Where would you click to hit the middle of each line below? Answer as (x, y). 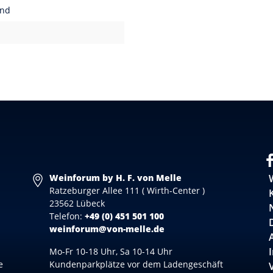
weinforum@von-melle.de (107, 229)
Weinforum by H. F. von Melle (115, 178)
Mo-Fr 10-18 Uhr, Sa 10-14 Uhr (111, 251)
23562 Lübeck (77, 203)
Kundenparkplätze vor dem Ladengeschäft (136, 264)
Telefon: (67, 216)
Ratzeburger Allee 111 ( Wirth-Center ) (127, 190)
